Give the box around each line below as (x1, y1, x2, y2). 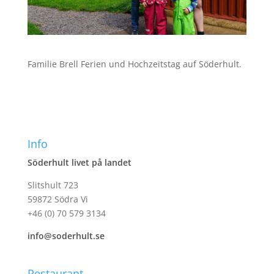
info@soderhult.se (27, 229, 105, 242)
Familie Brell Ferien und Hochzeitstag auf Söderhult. (27, 57, 242, 70)
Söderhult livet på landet (27, 156, 131, 168)
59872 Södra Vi (27, 193, 88, 205)
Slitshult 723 (27, 179, 78, 191)
